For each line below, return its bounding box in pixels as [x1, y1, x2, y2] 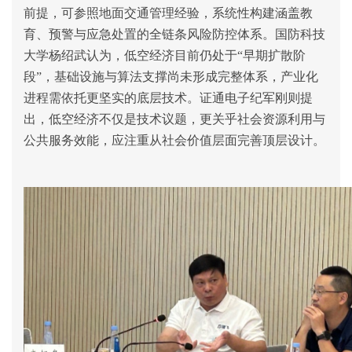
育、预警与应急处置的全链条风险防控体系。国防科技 [24, 27, 325, 41]
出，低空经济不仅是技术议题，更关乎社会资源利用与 [24, 112, 325, 126]
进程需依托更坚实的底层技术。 [24, 91, 200, 104]
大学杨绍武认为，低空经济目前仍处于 [24, 49, 237, 62]
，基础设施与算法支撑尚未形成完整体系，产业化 [42, 70, 318, 83]
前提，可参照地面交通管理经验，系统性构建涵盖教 [24, 6, 313, 20]
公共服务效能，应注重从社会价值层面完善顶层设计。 [24, 134, 325, 147]
